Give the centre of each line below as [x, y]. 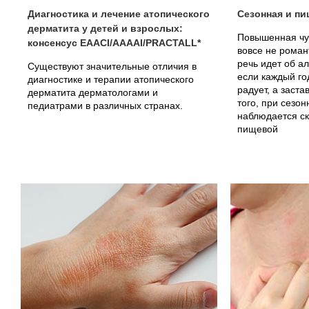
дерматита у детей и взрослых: [105, 28]
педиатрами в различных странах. [105, 106]
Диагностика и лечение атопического [119, 14]
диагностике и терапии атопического [111, 79]
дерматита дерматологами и [93, 92]
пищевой [258, 129]
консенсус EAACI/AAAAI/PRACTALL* [114, 43]
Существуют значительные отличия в [112, 66]
